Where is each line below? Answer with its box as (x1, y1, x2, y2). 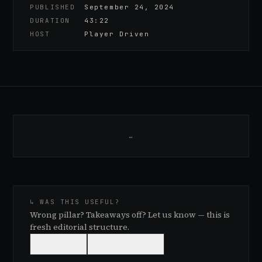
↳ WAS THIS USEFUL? (30, 198, 120, 206)
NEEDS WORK (104, 240, 155, 248)
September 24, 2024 (84, 3, 174, 11)
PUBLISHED (30, 3, 75, 11)
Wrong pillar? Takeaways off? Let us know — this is (30, 209, 230, 220)
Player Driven (84, 30, 150, 38)
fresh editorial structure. (30, 221, 130, 233)
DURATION (30, 16, 70, 25)
